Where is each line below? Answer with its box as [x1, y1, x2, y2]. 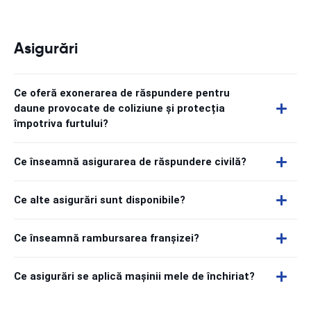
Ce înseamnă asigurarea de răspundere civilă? [14, 155, 246, 168]
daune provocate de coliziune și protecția [14, 102, 225, 115]
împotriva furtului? [14, 117, 108, 130]
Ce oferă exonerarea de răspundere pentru [14, 87, 230, 99]
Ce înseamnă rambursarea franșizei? [14, 232, 199, 244]
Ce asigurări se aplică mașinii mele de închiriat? [14, 270, 255, 283]
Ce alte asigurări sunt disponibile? [14, 194, 185, 206]
